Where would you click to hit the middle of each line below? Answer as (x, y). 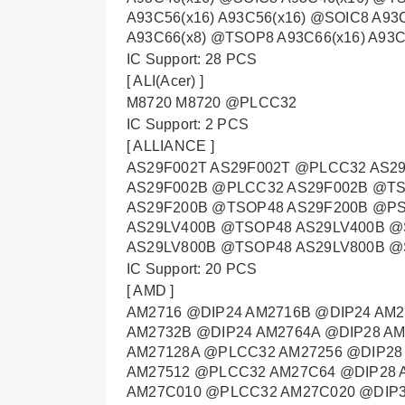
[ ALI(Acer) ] (165, 81)
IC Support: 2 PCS (188, 124)
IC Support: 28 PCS (192, 59)
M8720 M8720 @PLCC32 (212, 103)
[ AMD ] (151, 291)
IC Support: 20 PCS (192, 269)
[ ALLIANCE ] (170, 146)
